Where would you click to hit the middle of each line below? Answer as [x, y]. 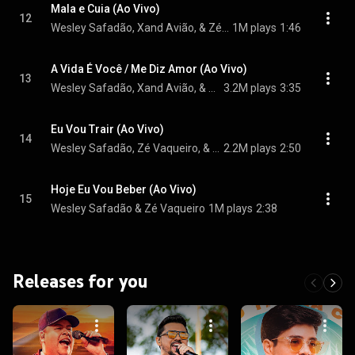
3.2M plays [250, 88]
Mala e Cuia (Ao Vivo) [105, 9]
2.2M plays [250, 148]
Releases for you [80, 281]
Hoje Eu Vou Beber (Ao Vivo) [124, 189]
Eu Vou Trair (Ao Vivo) [107, 129]
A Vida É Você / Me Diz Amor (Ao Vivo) [149, 69]
